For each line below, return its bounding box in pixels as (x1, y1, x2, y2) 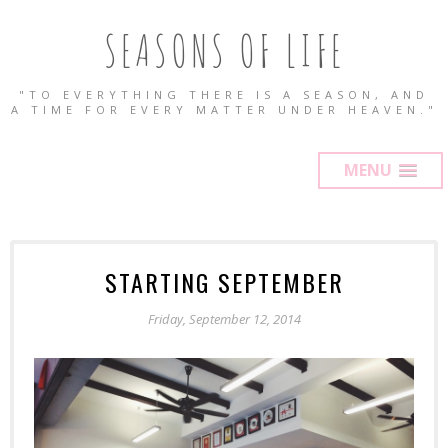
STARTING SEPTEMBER (104, 264, 344, 300)
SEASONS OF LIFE (103, 24, 345, 77)
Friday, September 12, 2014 (147, 310, 301, 328)
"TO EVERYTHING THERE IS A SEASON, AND (19, 87, 429, 102)
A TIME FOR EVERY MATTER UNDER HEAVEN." (10, 102, 438, 117)
